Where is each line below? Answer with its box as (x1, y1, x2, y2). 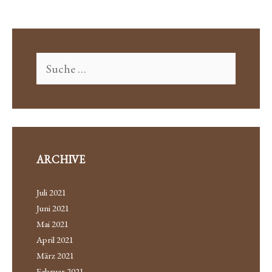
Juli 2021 (36, 186, 66, 198)
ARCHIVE (36, 152, 85, 166)
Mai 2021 (36, 217, 69, 229)
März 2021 (36, 249, 74, 261)
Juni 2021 (36, 202, 69, 214)
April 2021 (36, 233, 73, 245)
